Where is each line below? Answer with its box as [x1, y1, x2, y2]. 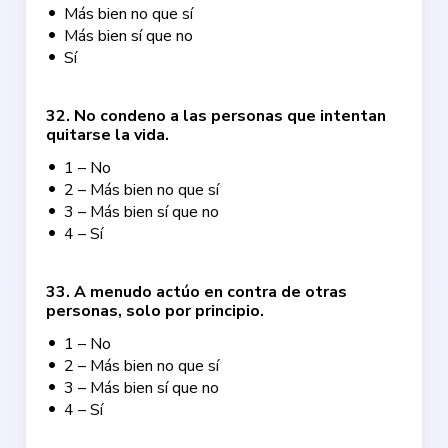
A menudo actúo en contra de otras [74, 281, 348, 303]
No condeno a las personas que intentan [74, 105, 387, 127]
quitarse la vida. [46, 124, 170, 146]
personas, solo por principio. [46, 300, 265, 322]
